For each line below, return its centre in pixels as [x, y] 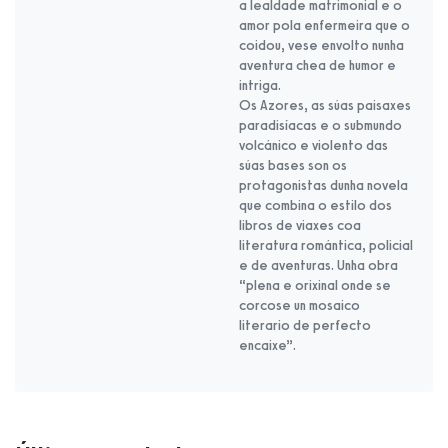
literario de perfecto [305, 325]
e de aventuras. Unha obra [318, 265]
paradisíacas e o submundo [320, 125]
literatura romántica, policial [326, 245]
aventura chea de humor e [317, 65]
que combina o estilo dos [315, 205]
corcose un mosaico [299, 305]
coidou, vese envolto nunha [321, 45]
